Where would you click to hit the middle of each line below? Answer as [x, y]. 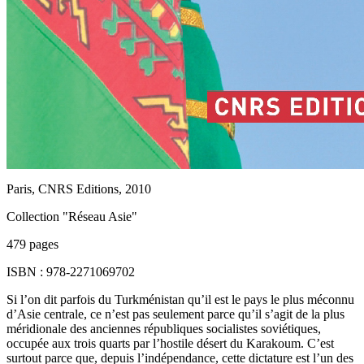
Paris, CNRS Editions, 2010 [79, 188]
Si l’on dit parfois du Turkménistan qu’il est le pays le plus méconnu [180, 299]
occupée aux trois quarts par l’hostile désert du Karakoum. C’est [170, 343]
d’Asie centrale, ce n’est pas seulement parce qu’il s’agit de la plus [175, 314]
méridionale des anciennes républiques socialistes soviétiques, [164, 328]
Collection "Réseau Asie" [72, 216]
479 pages [32, 244]
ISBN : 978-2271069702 [71, 271]
